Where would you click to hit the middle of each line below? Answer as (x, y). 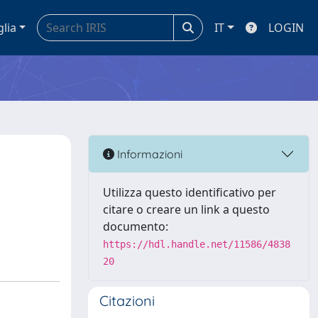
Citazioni (127, 301)
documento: (136, 226)
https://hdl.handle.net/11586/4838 (197, 244)
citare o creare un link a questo (186, 209)
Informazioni (148, 154)
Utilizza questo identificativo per (190, 192)
